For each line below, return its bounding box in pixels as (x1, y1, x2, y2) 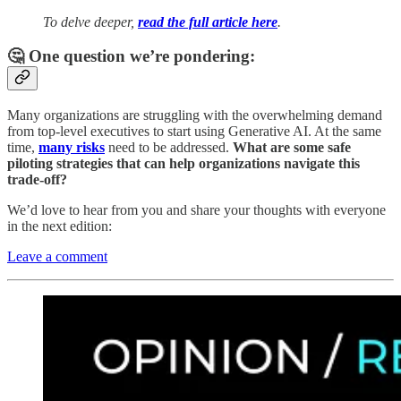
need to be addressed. (105, 140, 233, 156)
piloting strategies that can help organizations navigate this (7, 156, 360, 172)
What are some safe (233, 140, 351, 156)
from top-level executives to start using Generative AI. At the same (7, 124, 381, 140)
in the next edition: (7, 218, 112, 235)
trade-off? (7, 172, 67, 188)
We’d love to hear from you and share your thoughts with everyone (7, 202, 386, 218)
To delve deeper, (43, 13, 138, 30)
